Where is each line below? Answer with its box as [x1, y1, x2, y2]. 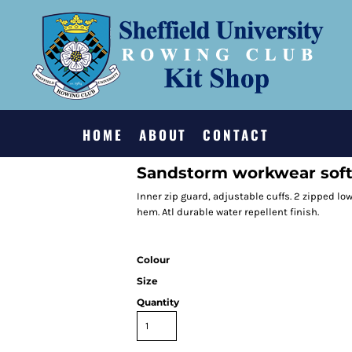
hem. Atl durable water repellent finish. [137, 206, 319, 218]
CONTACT [203, 125, 269, 145]
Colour [137, 254, 170, 266]
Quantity [137, 296, 179, 308]
